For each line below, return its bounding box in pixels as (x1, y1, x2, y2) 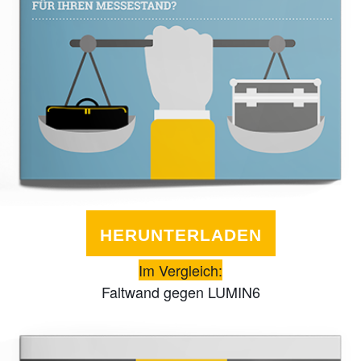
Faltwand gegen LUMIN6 (101, 280, 260, 302)
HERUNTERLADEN (99, 225, 262, 244)
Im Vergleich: (139, 259, 222, 280)
